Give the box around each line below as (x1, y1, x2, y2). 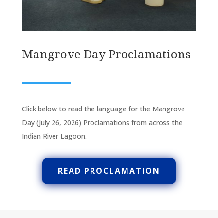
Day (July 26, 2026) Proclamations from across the (21, 118, 182, 127)
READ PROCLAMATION (57, 165, 160, 177)
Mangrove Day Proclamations (21, 46, 191, 62)
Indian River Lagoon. (21, 131, 87, 141)
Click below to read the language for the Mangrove (21, 104, 185, 114)
